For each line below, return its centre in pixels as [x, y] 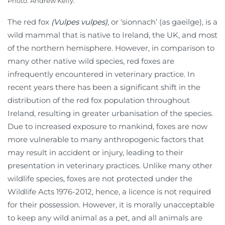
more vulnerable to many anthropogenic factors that [106, 139]
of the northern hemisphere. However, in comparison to [111, 48]
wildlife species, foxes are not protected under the [100, 178]
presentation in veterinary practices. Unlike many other [110, 165]
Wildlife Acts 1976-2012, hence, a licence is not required [109, 191]
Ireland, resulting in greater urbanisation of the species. [110, 113]
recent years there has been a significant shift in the [104, 87]
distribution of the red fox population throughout [99, 100]
